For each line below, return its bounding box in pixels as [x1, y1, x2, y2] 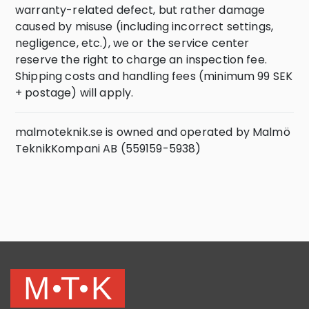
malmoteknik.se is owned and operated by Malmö [15, 123, 290, 140]
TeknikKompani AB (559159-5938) [15, 140, 201, 157]
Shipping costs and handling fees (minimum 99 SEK [15, 68, 293, 84]
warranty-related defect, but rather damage [15, 1, 266, 18]
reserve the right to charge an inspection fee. [15, 51, 267, 68]
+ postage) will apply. [15, 84, 134, 101]
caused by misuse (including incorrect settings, [15, 18, 274, 34]
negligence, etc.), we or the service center [15, 34, 250, 51]
